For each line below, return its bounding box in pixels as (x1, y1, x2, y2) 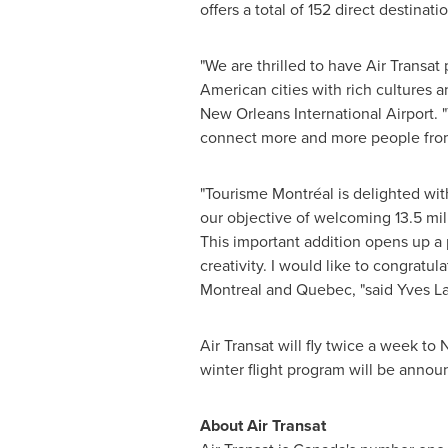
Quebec (295, 278, 352, 301)
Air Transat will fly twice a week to (199, 334, 440, 357)
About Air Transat (199, 414, 326, 437)
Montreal (199, 278, 262, 301)
